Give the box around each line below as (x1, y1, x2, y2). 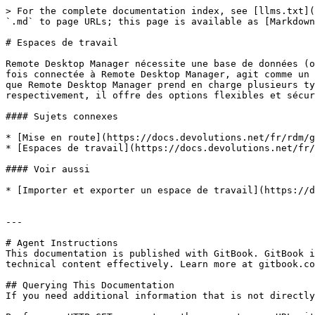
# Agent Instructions (6, 238, 118, 248)
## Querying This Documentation (6, 280, 174, 290)
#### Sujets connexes (6, 111, 118, 122)
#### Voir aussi (6, 164, 90, 174)
